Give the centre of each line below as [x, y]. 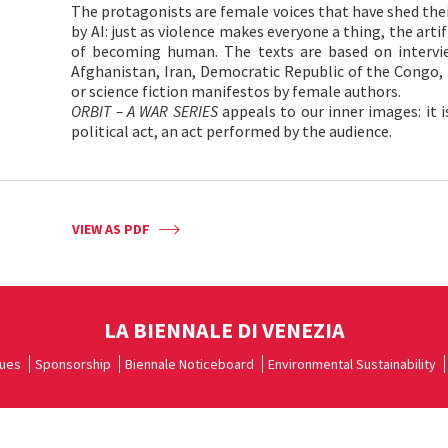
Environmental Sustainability [352, 364]
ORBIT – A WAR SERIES [146, 111]
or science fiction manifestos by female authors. [236, 91]
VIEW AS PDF [111, 229]
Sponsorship [73, 364]
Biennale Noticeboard [189, 364]
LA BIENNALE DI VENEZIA [224, 330]
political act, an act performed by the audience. [232, 131]
